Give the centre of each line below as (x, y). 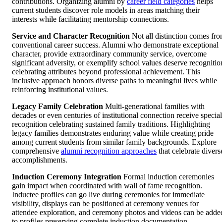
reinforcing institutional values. (60, 90)
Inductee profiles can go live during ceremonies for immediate (108, 195)
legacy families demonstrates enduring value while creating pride (113, 133)
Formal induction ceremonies (168, 177)
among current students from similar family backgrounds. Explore (114, 142)
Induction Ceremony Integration (67, 177)
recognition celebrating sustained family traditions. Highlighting (111, 124)
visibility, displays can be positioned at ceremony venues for (105, 204)
